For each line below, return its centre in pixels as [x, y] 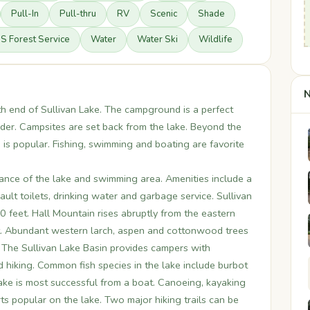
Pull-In [25, 14]
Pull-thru [78, 14]
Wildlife [216, 39]
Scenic [164, 14]
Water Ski [157, 39]
